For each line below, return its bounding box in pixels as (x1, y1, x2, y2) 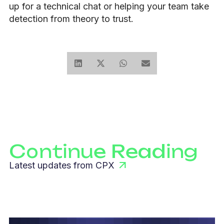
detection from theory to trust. (9, 13, 133, 24)
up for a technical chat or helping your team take (9, 1, 209, 12)
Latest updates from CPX (9, 159, 114, 170)
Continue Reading (9, 140, 197, 163)
